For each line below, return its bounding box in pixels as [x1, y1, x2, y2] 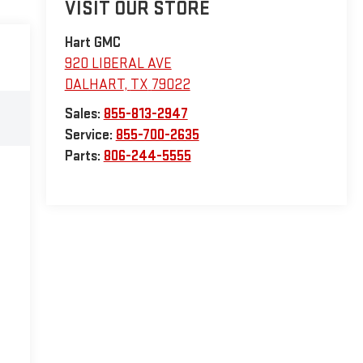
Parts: [64, 147, 104, 165]
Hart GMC [64, 34, 121, 52]
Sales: [64, 105, 104, 123]
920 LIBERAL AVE [64, 55, 172, 73]
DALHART [64, 76, 124, 94]
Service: [64, 126, 116, 144]
